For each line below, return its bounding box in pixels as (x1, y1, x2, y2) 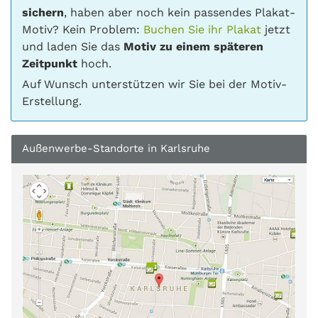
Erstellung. (22, 94, 82, 108)
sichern (22, 6, 64, 19)
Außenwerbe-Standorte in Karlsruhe (22, 142, 210, 155)
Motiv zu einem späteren (124, 40, 263, 53)
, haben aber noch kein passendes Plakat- (64, 6, 295, 19)
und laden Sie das (22, 40, 124, 53)
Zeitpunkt (22, 57, 77, 70)
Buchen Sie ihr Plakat (143, 23, 261, 36)
